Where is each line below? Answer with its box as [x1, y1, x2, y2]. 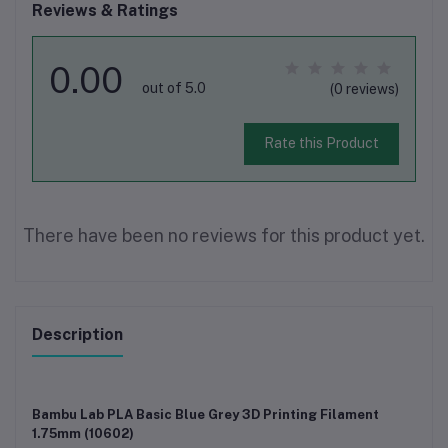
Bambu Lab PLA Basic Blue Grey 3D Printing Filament [32, 406, 379, 422]
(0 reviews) [330, 80, 399, 97]
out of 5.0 [142, 79, 206, 96]
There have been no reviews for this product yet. [23, 224, 425, 246]
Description [32, 324, 123, 344]
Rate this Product [263, 135, 379, 152]
